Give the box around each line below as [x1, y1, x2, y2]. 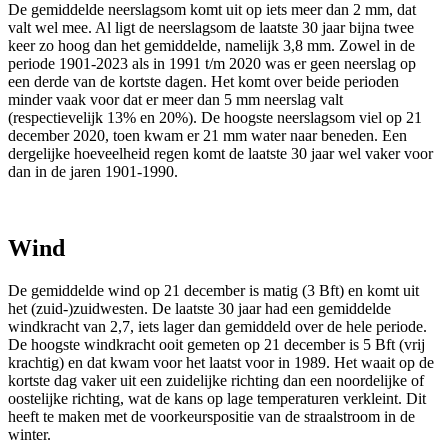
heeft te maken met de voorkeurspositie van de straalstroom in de [8, 408, 415, 426]
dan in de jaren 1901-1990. [8, 163, 178, 181]
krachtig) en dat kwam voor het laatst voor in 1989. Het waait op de [8, 354, 434, 372]
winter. [8, 426, 51, 444]
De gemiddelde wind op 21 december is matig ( [8, 282, 307, 300]
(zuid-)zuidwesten [31, 300, 144, 318]
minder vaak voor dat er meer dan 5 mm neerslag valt [8, 91, 343, 109]
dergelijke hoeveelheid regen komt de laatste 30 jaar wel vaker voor [8, 145, 433, 163]
